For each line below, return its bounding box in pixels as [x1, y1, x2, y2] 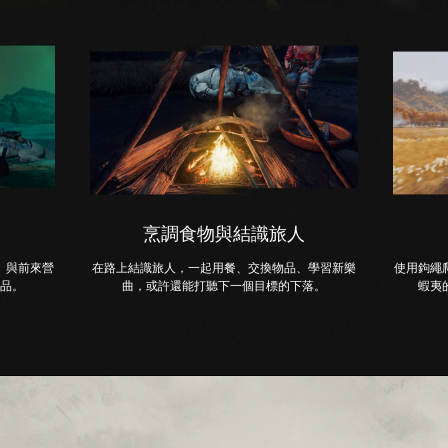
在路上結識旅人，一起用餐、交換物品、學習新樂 [91, 261, 356, 276]
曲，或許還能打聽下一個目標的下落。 [121, 279, 326, 294]
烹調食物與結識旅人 [142, 223, 306, 245]
